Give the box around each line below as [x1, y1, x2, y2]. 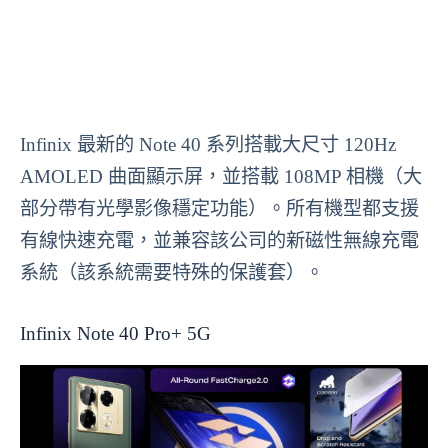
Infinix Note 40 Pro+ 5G [20, 322, 211, 344]
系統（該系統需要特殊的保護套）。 [20, 261, 324, 283]
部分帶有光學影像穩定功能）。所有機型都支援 [20, 197, 419, 219]
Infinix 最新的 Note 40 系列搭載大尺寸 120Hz [20, 133, 396, 155]
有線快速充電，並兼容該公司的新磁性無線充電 [20, 229, 419, 251]
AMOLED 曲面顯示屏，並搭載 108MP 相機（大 [20, 165, 422, 187]
